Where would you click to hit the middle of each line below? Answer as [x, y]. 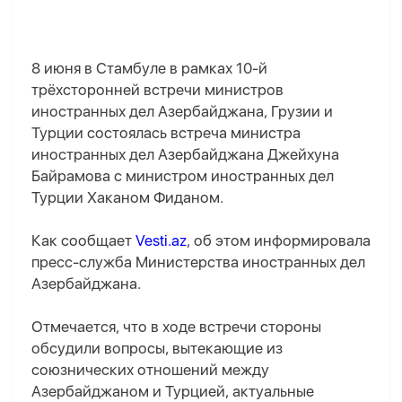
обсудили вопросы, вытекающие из [157, 349]
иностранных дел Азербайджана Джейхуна [185, 155]
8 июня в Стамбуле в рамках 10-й [149, 69]
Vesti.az [161, 241]
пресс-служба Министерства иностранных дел [198, 262]
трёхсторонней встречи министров [157, 90]
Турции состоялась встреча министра [166, 133]
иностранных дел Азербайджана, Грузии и [182, 112]
